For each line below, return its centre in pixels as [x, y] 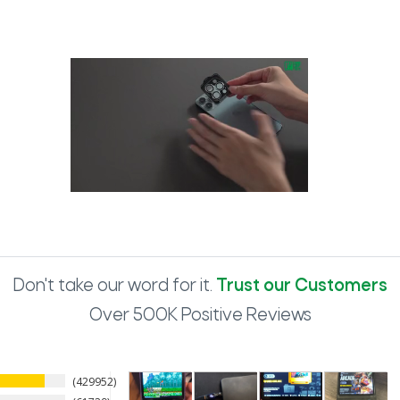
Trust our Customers [301, 287]
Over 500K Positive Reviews [200, 316]
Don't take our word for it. [114, 287]
